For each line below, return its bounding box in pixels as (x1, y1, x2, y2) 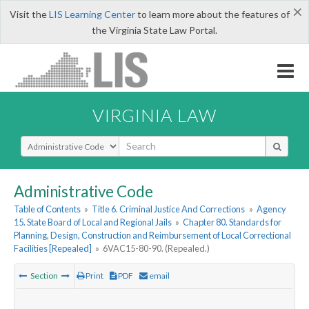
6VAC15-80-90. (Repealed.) (103, 243, 210, 255)
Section (29, 270, 59, 281)
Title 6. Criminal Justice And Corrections (92, 203, 246, 215)
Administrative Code (14, 181, 153, 201)
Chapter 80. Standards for (183, 217, 282, 228)
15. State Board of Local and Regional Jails (14, 217, 172, 228)
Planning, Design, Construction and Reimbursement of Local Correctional (14, 230, 291, 241)
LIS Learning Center (48, 8, 135, 20)
